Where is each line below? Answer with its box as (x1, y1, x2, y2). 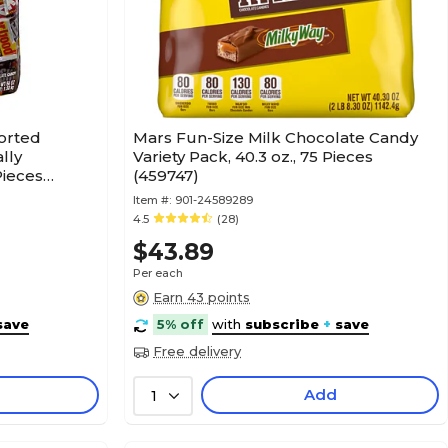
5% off (157, 316, 204, 332)
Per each (133, 266, 183, 280)
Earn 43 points (153, 289, 250, 305)
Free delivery (153, 343, 241, 359)
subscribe (245, 316, 319, 332)
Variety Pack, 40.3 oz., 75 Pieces (133, 147, 373, 166)
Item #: (133, 193, 171, 207)
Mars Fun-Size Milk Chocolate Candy (133, 128, 418, 147)
